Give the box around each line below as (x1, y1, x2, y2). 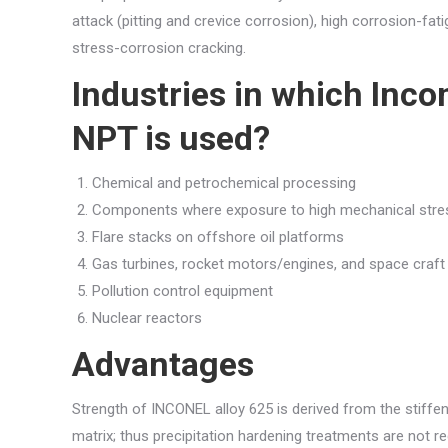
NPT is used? (72, 118, 270, 159)
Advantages (72, 344, 254, 385)
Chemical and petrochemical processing (92, 174, 356, 193)
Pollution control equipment (92, 282, 273, 301)
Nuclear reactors (92, 309, 202, 328)
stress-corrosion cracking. (72, 39, 246, 58)
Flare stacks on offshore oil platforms (92, 228, 344, 247)
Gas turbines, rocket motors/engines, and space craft (92, 255, 445, 274)
